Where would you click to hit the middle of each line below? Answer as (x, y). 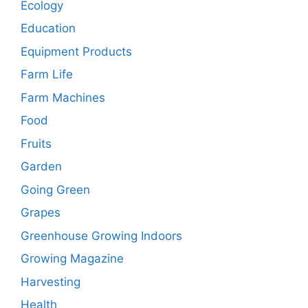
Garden (41, 167)
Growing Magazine (72, 259)
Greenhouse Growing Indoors (101, 235)
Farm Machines (63, 97)
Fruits (36, 143)
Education (48, 29)
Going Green (55, 189)
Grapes (41, 213)
